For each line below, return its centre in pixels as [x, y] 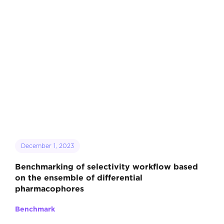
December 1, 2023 [47, 146]
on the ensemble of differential [78, 178]
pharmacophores [49, 189]
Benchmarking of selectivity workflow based [106, 167]
